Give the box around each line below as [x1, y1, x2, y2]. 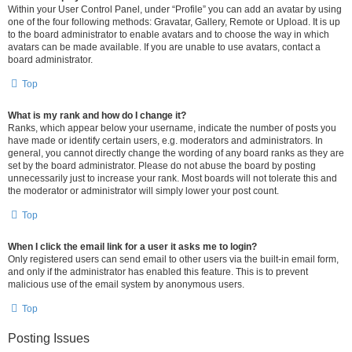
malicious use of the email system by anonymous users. [8, 279, 244, 290]
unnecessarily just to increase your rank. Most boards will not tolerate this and [8, 173, 337, 184]
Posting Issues [8, 332, 90, 345]
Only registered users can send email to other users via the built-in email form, [8, 254, 339, 265]
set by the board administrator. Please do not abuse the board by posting [8, 160, 316, 171]
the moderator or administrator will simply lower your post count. [8, 185, 279, 196]
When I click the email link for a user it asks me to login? [8, 241, 257, 252]
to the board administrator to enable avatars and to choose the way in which [8, 29, 329, 40]
